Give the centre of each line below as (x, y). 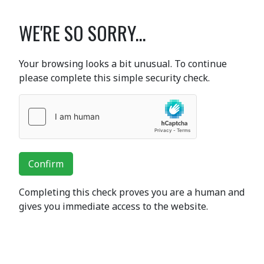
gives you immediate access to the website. (113, 206)
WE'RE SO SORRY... (82, 33)
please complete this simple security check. (114, 78)
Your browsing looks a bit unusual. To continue (123, 64)
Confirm (46, 164)
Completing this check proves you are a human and (132, 192)
